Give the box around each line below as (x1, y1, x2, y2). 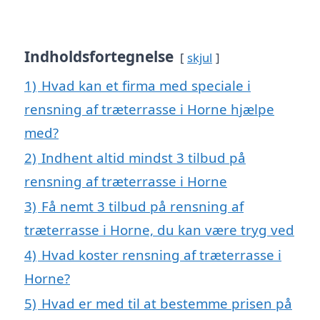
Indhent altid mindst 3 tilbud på (41, 148, 246, 166)
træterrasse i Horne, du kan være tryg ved (24, 220, 294, 239)
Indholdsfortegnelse (24, 46, 174, 66)
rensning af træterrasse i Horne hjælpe (24, 99, 274, 118)
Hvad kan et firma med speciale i (41, 76, 251, 94)
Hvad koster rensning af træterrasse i (41, 245, 281, 264)
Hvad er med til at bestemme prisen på (41, 294, 292, 312)
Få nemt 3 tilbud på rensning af (41, 196, 244, 215)
